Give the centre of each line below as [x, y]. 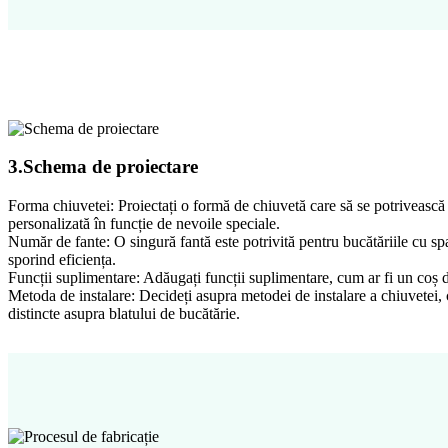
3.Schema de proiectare [103, 167]
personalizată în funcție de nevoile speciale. [144, 223]
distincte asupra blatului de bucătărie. [124, 313]
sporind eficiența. [62, 259]
